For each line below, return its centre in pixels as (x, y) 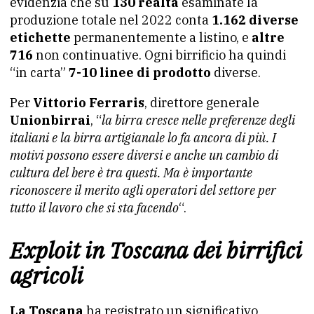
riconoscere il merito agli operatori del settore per (143, 190)
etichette (40, 37)
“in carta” (39, 73)
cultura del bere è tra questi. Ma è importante (131, 173)
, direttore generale (202, 103)
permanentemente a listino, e (161, 37)
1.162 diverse (254, 20)
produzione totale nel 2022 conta (109, 20)
